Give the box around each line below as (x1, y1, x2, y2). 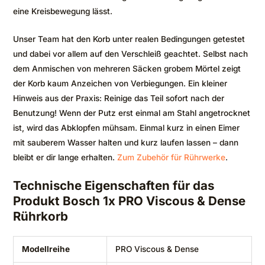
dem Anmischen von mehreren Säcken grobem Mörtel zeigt (13, 63, 241, 73)
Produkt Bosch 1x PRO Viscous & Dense (13, 193, 245, 208)
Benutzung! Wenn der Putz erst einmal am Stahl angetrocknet (13, 108, 250, 118)
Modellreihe (21, 244, 70, 254)
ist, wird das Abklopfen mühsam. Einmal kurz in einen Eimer (13, 122, 240, 132)
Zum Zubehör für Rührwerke (117, 152, 225, 162)
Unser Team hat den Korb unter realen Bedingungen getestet (13, 34, 245, 44)
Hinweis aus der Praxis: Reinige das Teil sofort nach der (13, 93, 224, 103)
